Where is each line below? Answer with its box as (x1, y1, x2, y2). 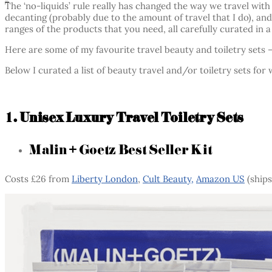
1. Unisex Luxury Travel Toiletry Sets (5, 108, 243, 126)
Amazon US (196, 172, 245, 185)
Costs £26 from (5, 172, 72, 185)
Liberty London (72, 172, 138, 185)
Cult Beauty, (143, 172, 194, 185)
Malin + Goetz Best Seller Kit (29, 140, 212, 158)
